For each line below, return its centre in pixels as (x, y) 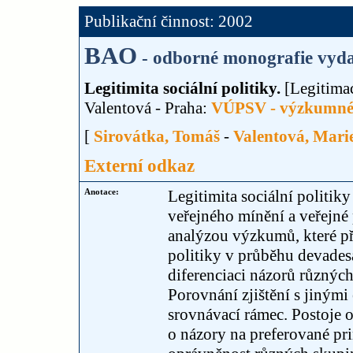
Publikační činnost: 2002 (169, 21)
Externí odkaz (139, 165)
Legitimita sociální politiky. (182, 88)
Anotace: (102, 191)
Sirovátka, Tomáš (157, 136)
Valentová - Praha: (148, 108)
